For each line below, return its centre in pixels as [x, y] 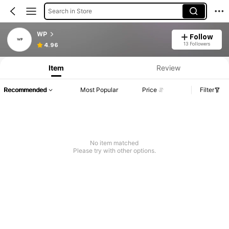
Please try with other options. [114, 151]
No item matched [114, 143]
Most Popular [99, 90]
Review [168, 67]
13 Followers [197, 43]
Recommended [25, 90]
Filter [207, 90]
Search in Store [70, 11]
